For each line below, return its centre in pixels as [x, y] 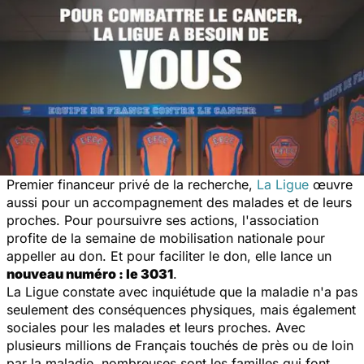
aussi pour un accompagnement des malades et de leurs [179, 202]
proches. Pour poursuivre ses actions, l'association [162, 220]
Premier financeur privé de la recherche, [132, 184]
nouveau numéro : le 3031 [90, 273]
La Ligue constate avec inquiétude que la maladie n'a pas [182, 291]
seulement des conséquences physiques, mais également [181, 309]
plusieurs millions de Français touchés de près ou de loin [180, 345]
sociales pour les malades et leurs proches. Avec [156, 327]
